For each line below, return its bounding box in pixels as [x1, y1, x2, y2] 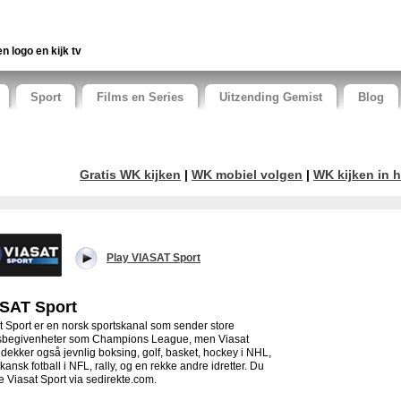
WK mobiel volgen [192, 167, 303, 183]
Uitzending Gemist [219, 90, 322, 104]
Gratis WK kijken [80, 167, 181, 183]
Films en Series [97, 90, 183, 104]
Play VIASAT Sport [107, 252, 200, 265]
